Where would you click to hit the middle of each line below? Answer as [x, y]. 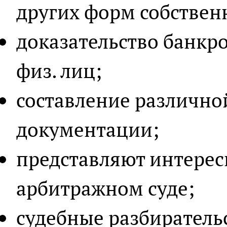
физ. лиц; [59, 70]
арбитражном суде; [105, 188]
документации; [88, 129]
